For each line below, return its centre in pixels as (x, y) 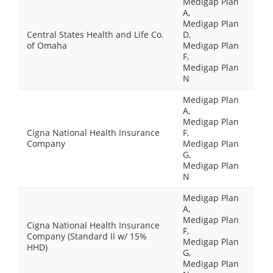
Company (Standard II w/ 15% (87, 236)
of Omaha (47, 45)
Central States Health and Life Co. (95, 34)
